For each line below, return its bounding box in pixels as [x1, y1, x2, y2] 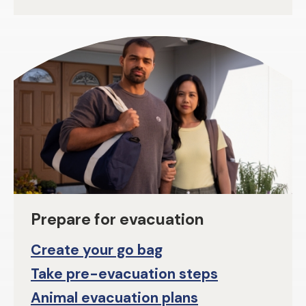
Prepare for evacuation [31, 209, 204, 230]
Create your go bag [31, 240, 163, 260]
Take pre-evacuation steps [31, 264, 218, 284]
